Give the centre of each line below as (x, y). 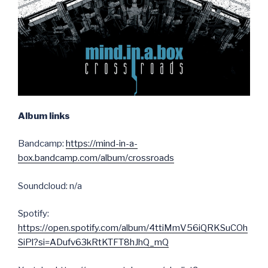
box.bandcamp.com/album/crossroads (96, 158)
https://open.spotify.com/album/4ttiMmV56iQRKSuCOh (133, 228)
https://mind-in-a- (102, 144)
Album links (44, 116)
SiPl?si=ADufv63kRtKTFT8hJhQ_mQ (93, 243)
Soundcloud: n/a (50, 186)
